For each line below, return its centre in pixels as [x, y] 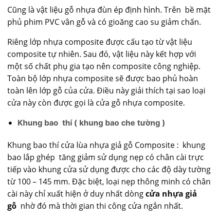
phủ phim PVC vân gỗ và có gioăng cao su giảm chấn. [104, 22]
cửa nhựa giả [171, 194]
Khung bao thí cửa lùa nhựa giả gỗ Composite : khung [106, 145]
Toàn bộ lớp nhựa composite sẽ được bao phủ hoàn [103, 79]
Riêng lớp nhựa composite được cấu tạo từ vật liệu [100, 42]
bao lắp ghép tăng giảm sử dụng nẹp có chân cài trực [106, 157]
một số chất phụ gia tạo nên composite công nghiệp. [104, 66]
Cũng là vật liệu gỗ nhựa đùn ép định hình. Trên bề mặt [109, 10]
